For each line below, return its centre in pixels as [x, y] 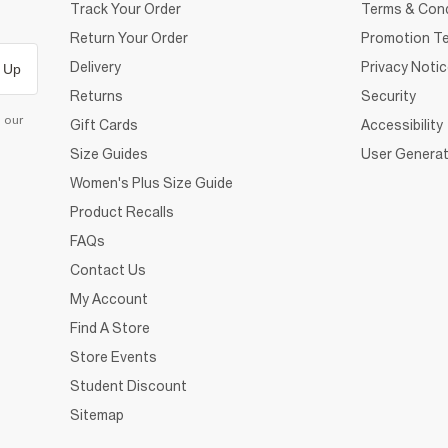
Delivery [95, 67]
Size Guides [109, 154]
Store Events [113, 357]
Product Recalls [122, 212]
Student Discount [128, 386]
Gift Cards [104, 125]
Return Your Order [129, 38]
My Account [109, 299]
